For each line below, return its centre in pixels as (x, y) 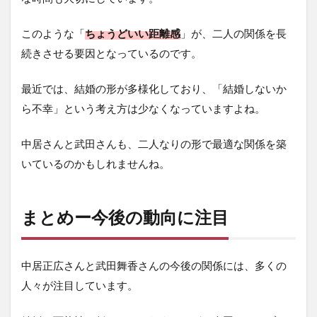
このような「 (53, 33)
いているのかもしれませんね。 (96, 163)
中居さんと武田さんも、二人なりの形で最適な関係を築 (154, 143)
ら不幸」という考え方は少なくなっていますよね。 (143, 108)
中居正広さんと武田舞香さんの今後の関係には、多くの (154, 265)
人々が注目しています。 (80, 285)
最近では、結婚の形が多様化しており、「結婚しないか (154, 88)
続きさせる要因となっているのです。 (111, 53)
